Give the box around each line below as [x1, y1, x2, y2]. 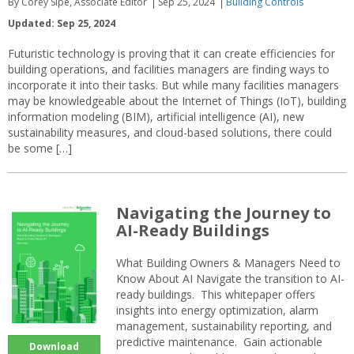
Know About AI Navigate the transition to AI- [116, 270, 345, 286]
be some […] [8, 140, 72, 156]
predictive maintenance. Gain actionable [116, 333, 322, 349]
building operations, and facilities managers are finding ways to [8, 61, 330, 77]
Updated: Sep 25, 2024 [8, 16, 115, 30]
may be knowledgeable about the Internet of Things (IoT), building [8, 92, 346, 108]
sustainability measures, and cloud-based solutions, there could [8, 124, 332, 140]
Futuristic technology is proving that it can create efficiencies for [8, 45, 335, 61]
